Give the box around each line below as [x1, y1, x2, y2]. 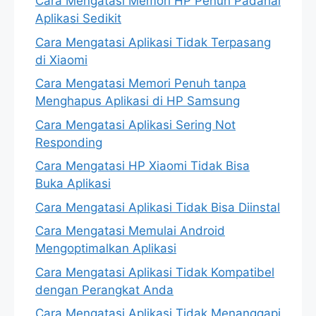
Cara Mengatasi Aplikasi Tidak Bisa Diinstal [35, 200, 280, 214]
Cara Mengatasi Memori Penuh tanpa [35, 76, 246, 91]
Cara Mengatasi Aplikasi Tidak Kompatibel [35, 265, 274, 279]
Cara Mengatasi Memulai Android [35, 224, 225, 238]
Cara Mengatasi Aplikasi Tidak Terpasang [35, 35, 271, 49]
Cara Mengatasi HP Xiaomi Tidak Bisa [35, 159, 250, 174]
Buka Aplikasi [35, 176, 111, 191]
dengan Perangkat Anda [35, 282, 174, 297]
